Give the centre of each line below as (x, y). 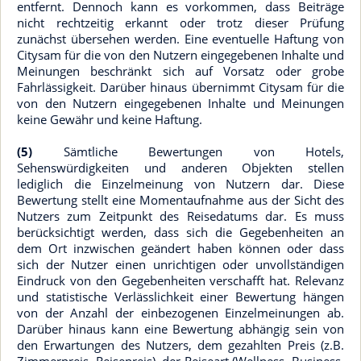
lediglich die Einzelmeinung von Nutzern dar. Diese (180, 184)
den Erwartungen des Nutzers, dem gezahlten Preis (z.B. (180, 345)
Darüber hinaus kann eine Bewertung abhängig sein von (180, 329)
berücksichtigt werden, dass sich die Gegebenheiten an (180, 232)
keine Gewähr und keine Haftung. (110, 119)
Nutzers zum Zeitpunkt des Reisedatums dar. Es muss (180, 216)
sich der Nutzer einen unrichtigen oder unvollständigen (180, 264)
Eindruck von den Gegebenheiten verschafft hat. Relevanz (180, 280)
